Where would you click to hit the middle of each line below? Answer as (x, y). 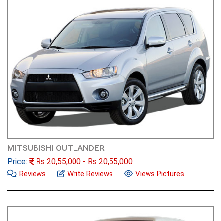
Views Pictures (160, 173)
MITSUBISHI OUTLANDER (56, 148)
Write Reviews (90, 173)
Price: (18, 161)
